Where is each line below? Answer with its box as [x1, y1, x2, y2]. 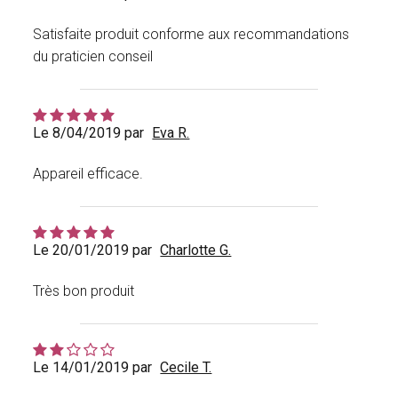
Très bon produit [33, 283, 135, 300]
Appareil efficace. [33, 165, 144, 183]
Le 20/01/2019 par [33, 242, 153, 259]
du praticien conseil [33, 48, 154, 66]
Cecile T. [160, 359, 212, 377]
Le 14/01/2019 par [33, 359, 153, 377]
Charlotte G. [160, 242, 232, 259]
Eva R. [152, 124, 190, 142]
